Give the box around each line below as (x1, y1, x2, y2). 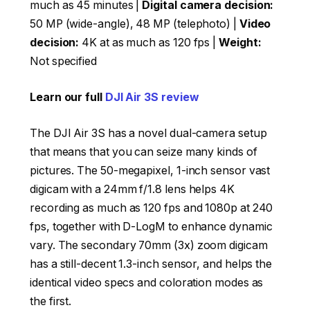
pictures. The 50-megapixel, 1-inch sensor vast (30, 163, 271, 177)
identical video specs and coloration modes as (30, 275, 264, 289)
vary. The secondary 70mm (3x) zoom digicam (30, 238, 268, 252)
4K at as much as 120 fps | (79, 36, 219, 50)
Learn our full (30, 90, 105, 104)
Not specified (30, 55, 97, 69)
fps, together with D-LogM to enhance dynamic (30, 219, 273, 233)
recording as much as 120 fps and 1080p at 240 (30, 201, 273, 215)
